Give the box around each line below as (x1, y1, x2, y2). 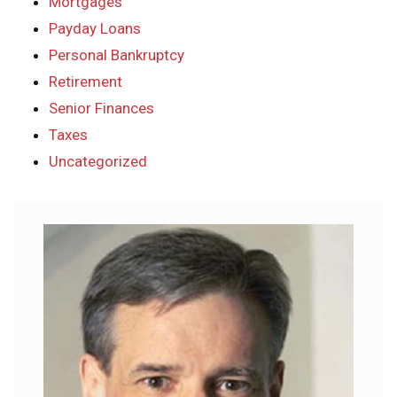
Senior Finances (49, 99, 154, 118)
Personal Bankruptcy (49, 46, 184, 65)
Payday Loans (49, 19, 141, 38)
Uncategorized (49, 152, 147, 171)
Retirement (49, 73, 122, 91)
